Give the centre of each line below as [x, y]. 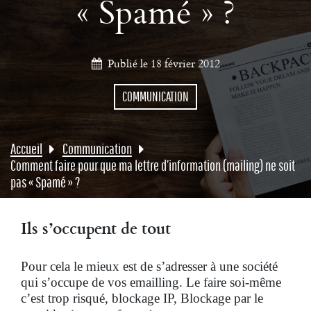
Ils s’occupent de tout [96, 228]
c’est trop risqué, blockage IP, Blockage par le [142, 298]
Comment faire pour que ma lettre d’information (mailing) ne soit [153, 166]
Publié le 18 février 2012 [163, 63]
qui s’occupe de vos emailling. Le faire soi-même [151, 282]
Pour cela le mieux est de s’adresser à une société [149, 266]
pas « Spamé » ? [45, 182]
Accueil [26, 149]
